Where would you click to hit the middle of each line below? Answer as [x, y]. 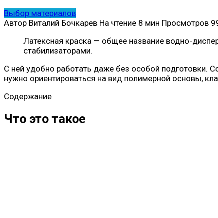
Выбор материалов [40, 13]
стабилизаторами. [58, 51]
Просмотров [185, 23]
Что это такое [45, 119]
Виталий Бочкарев [63, 23]
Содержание [28, 97]
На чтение [118, 23]
